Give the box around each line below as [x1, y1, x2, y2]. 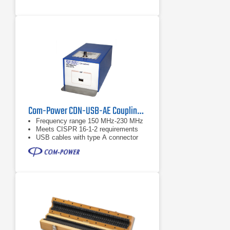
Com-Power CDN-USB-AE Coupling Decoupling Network [137, 103, 143, 119]
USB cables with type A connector [36, 133, 138, 141]
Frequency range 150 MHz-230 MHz [36, 117, 143, 125]
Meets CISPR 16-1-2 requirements [36, 125, 138, 133]
